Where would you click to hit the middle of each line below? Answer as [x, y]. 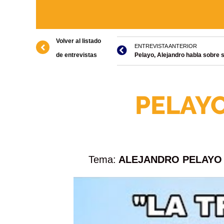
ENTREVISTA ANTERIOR [166, 46]
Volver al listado [78, 41]
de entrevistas [76, 55]
